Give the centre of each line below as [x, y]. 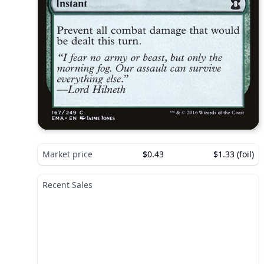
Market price [67, 154]
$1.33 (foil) [234, 154]
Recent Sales [67, 184]
